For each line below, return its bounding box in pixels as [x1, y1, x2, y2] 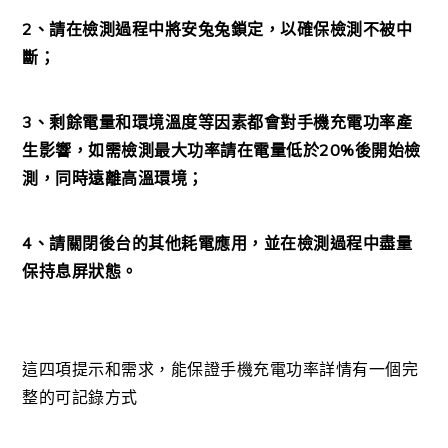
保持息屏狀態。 [22, 261, 138, 282]
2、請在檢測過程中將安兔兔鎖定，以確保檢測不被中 [22, 19, 413, 40]
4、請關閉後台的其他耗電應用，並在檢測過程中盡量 [22, 233, 413, 254]
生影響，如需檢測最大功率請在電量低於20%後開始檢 [22, 140, 421, 161]
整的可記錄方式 [22, 387, 138, 408]
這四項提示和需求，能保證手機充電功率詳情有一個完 [22, 359, 419, 380]
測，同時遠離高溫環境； [22, 168, 204, 189]
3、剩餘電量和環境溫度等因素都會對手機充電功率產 [22, 112, 413, 133]
